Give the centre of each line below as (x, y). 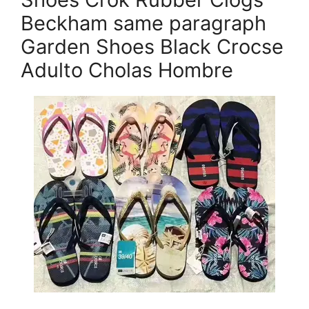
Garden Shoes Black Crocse (152, 47)
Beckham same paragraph (143, 23)
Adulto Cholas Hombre (127, 70)
